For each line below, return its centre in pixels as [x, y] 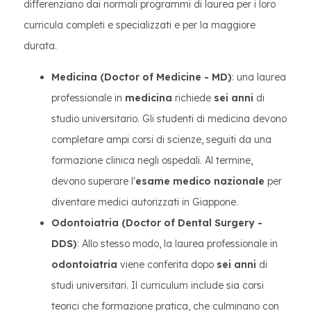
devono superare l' [93, 181]
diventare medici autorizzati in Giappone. [145, 202]
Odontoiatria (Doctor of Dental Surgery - [157, 223]
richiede [193, 98]
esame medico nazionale [200, 181]
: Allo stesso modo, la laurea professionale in [177, 244]
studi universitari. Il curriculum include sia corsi [158, 285]
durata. [40, 46]
